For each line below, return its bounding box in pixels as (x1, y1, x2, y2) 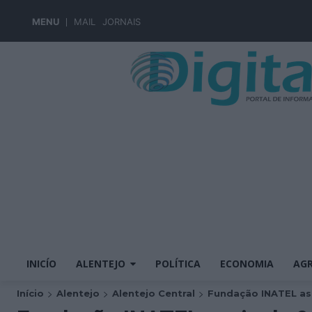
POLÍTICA (155, 257, 201, 270)
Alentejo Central (112, 288, 195, 299)
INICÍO (26, 257, 56, 270)
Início (17, 288, 44, 299)
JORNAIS (102, 16, 141, 27)
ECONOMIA (220, 257, 274, 270)
